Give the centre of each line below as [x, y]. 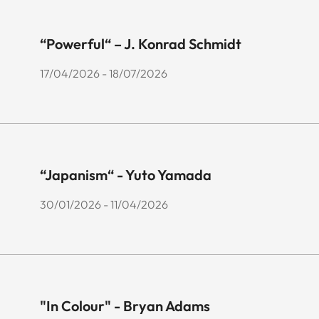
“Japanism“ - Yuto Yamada [126, 175]
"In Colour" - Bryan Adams [125, 306]
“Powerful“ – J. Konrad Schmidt [141, 44]
